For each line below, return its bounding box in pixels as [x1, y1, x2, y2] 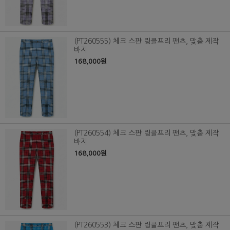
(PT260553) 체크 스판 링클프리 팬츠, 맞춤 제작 [74, 221, 219, 228]
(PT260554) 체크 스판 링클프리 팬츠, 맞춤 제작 [74, 129, 219, 137]
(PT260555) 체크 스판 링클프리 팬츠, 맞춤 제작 [74, 37, 219, 45]
